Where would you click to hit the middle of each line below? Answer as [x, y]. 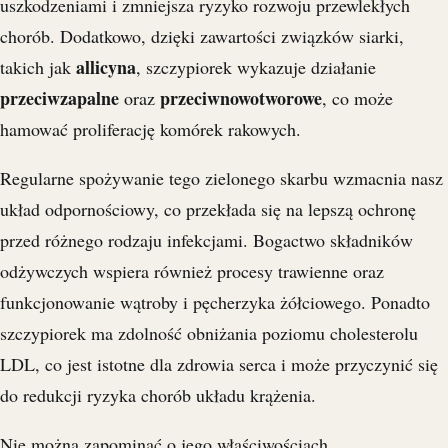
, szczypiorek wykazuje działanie [256, 67]
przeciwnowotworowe [241, 98]
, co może [357, 98]
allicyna [106, 67]
